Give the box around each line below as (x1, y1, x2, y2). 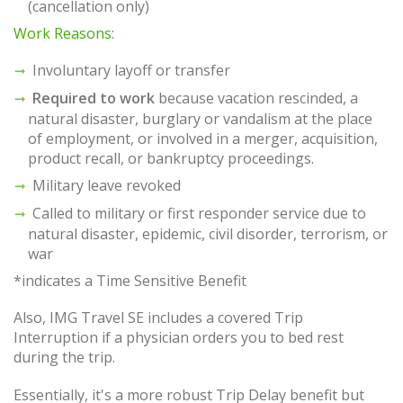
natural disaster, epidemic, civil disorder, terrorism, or (28, 224, 388, 245)
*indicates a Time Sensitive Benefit (13, 271, 246, 291)
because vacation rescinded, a (155, 88, 358, 109)
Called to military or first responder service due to (32, 203, 366, 224)
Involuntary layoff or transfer (32, 60, 230, 81)
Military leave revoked (32, 175, 181, 196)
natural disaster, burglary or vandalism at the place (28, 109, 372, 130)
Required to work (32, 88, 155, 109)
